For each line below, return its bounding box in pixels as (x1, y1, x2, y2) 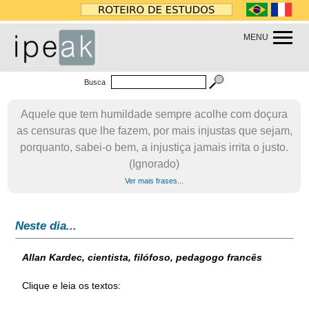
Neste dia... (15, 219, 77, 232)
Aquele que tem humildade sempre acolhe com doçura (21, 108, 288, 120)
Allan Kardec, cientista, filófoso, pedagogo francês (22, 251, 263, 263)
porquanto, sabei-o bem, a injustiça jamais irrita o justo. (20, 141, 289, 153)
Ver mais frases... (125, 177, 184, 185)
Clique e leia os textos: (22, 279, 121, 291)
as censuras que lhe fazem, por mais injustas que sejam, (16, 125, 292, 137)
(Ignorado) (129, 158, 180, 170)
